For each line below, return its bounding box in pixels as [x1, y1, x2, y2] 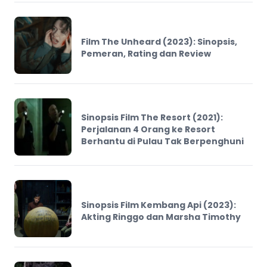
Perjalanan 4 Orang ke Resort [81, 123, 215, 135]
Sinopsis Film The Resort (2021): [81, 111, 223, 123]
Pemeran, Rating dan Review [81, 47, 211, 60]
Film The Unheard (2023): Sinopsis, [81, 35, 237, 48]
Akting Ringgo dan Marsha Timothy [81, 210, 241, 223]
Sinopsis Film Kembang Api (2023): [81, 198, 236, 211]
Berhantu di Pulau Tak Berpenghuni [81, 135, 244, 147]
